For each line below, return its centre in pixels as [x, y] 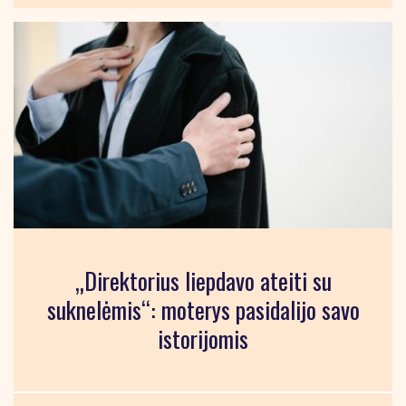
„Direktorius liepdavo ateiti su [203, 281]
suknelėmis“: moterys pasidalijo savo [203, 310]
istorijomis [203, 339]
